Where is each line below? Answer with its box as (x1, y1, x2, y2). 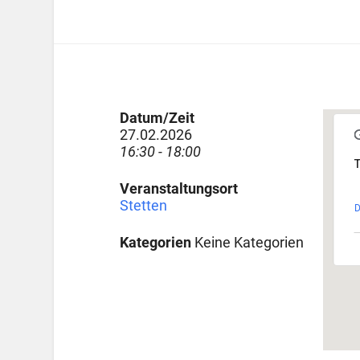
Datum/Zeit (119, 109, 194, 127)
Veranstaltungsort (119, 180, 238, 198)
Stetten (119, 197, 167, 215)
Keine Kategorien (190, 234, 304, 252)
